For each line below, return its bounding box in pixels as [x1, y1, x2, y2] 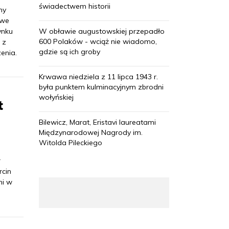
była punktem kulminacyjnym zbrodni [39, 82, 164, 92]
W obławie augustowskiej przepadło [39, 27, 165, 36]
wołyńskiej [39, 93, 74, 102]
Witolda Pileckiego [39, 138, 102, 148]
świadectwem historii [39, 2, 110, 11]
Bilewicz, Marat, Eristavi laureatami [39, 118, 156, 127]
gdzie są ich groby [39, 47, 100, 57]
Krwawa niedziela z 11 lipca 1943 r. [39, 72, 158, 82]
